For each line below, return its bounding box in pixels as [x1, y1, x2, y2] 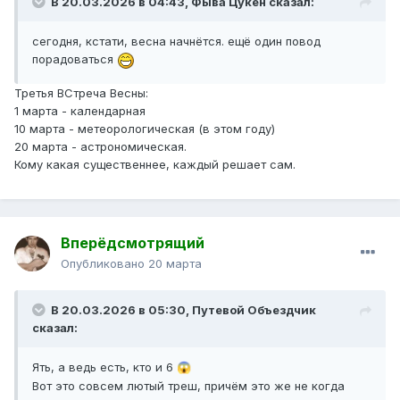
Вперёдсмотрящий [61, 234, 204, 253]
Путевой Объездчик [192, 303, 316, 318]
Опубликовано [61, 256, 148, 271]
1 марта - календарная [14, 103, 146, 118]
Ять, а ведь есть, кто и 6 [32, 360, 177, 375]
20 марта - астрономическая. [14, 138, 190, 154]
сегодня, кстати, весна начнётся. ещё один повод [32, 34, 321, 49]
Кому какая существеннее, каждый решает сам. [14, 156, 299, 171]
